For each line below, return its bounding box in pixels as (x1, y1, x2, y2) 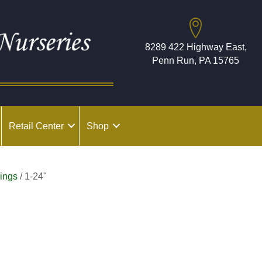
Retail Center (9, 120, 64, 131)
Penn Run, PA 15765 (152, 56, 239, 65)
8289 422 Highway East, (144, 42, 247, 52)
